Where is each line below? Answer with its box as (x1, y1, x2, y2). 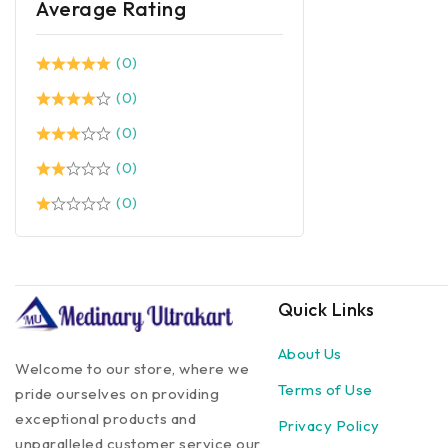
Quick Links (277, 298, 375, 321)
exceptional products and (15, 409, 196, 429)
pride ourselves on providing (15, 384, 219, 404)
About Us (277, 343, 342, 363)
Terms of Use (277, 379, 373, 399)
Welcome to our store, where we (15, 359, 249, 379)
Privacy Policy (277, 415, 380, 435)
